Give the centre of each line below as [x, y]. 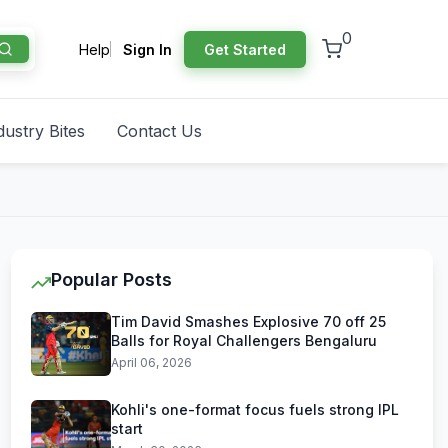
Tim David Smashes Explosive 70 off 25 [248, 321]
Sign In [147, 49]
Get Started [245, 49]
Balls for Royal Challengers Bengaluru [244, 340]
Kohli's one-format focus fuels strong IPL [255, 409]
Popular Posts [111, 279]
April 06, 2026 [151, 362]
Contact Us [159, 131]
